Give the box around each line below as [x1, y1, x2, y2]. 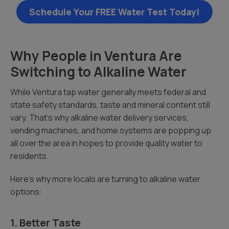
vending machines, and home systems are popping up [10, 125, 211, 136]
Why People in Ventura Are [10, 47, 182, 65]
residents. [10, 150, 49, 162]
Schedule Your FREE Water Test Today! [29, 6, 200, 18]
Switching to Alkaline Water [10, 62, 187, 81]
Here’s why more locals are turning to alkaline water [10, 173, 200, 185]
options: [10, 186, 42, 197]
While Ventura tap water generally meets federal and [10, 86, 206, 98]
